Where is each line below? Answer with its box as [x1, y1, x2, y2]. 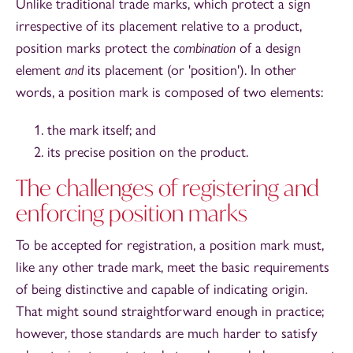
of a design [240, 39, 301, 58]
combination [173, 39, 240, 57]
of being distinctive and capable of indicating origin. [16, 281, 307, 299]
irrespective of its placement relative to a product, [16, 17, 302, 35]
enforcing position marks [16, 199, 247, 229]
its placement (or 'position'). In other [87, 61, 296, 80]
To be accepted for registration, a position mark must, [16, 236, 324, 255]
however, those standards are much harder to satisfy [16, 325, 318, 343]
